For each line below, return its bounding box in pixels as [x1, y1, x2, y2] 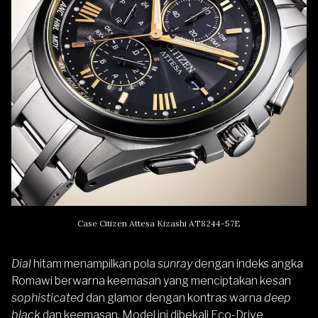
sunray [158, 256, 194, 270]
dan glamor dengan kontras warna [86, 290, 262, 305]
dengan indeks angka [194, 256, 303, 270]
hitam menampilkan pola [33, 256, 158, 270]
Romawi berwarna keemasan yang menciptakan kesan [11, 273, 291, 287]
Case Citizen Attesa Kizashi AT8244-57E [77, 217, 241, 229]
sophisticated [11, 290, 86, 305]
